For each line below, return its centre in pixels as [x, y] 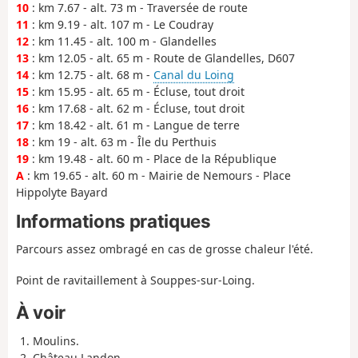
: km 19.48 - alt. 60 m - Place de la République [153, 159]
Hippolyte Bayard [62, 193]
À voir [41, 312]
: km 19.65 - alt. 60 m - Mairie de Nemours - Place [157, 176]
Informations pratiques [113, 221]
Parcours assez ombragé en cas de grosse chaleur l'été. [165, 249]
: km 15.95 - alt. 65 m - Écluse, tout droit [137, 92]
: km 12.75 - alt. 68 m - [91, 75]
